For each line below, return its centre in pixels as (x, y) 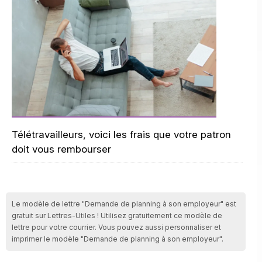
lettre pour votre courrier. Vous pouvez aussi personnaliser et (116, 227)
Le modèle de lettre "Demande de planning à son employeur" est (124, 204)
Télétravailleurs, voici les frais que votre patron (121, 135)
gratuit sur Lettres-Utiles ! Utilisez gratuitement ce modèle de (117, 216)
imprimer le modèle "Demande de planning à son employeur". (118, 239)
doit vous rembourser (61, 149)
